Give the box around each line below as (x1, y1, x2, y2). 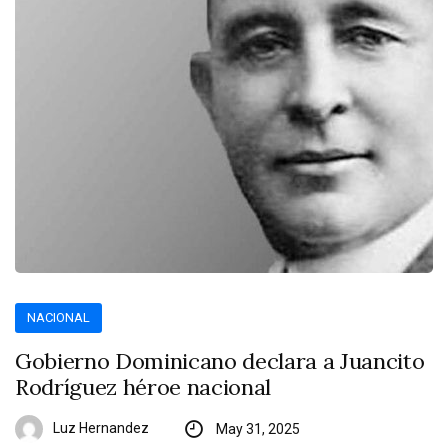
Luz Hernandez (53, 420, 149, 437)
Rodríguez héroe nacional (15, 373, 272, 402)
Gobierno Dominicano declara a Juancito (15, 347, 425, 376)
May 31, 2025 (215, 421, 300, 438)
